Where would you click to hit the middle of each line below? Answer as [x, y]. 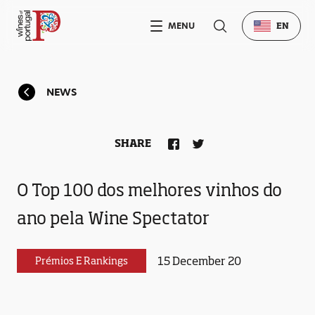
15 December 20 [199, 261]
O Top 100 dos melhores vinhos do [149, 190]
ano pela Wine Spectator [113, 218]
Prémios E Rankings [82, 261]
